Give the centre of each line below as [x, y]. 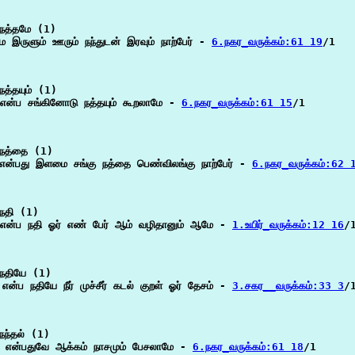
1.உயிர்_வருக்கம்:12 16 [288, 225]
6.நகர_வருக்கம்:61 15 [237, 103]
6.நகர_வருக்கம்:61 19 [267, 42]
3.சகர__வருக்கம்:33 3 [288, 286]
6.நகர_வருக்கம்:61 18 [248, 347]
